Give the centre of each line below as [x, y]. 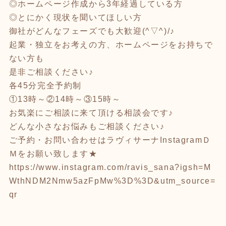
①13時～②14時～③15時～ [65, 99]
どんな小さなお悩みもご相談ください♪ [87, 126]
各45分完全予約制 [45, 85]
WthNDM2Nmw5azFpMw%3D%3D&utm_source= [112, 181]
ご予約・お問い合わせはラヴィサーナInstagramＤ [110, 140]
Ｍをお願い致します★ [53, 153]
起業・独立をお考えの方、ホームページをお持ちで [111, 44]
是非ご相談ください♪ [51, 72]
